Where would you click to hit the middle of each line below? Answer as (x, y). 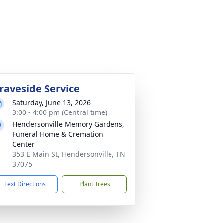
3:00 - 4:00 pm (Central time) (60, 112)
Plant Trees (94, 184)
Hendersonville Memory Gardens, (68, 124)
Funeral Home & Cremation (58, 134)
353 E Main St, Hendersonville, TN (69, 154)
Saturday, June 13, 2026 (52, 102)
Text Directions (25, 184)
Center (24, 144)
